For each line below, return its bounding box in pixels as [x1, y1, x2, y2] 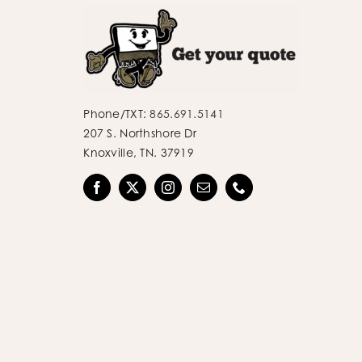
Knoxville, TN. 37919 [83, 145, 194, 159]
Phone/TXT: [83, 106, 150, 120]
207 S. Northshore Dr [83, 125, 196, 140]
